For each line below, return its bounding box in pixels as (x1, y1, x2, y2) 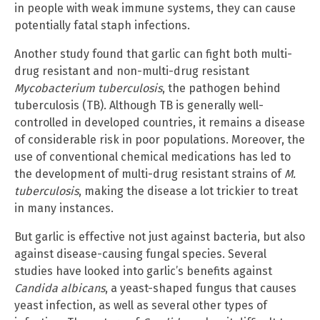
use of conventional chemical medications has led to (14, 150, 291, 164)
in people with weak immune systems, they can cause (14, 1, 296, 16)
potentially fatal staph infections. (14, 19, 190, 33)
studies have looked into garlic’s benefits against (14, 264, 272, 279)
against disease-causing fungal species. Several (14, 247, 266, 261)
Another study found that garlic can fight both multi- (14, 47, 292, 61)
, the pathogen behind (162, 81, 281, 96)
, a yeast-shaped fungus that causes (105, 281, 296, 296)
